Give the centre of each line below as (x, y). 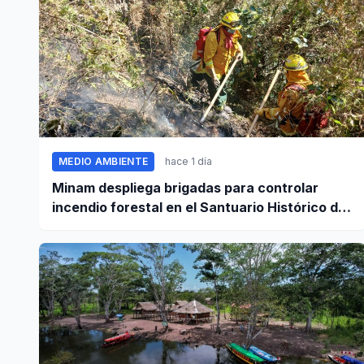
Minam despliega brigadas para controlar (185, 188)
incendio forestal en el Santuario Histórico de (199, 208)
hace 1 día (189, 162)
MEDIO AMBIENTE (104, 162)
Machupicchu (96, 227)
